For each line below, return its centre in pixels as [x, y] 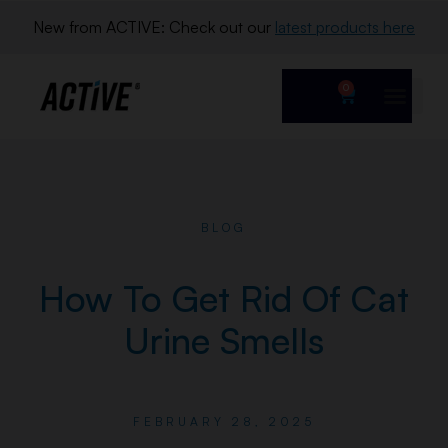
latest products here [345, 27]
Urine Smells [224, 340]
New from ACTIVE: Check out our [154, 27]
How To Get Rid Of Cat [224, 298]
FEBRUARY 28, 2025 [224, 421]
